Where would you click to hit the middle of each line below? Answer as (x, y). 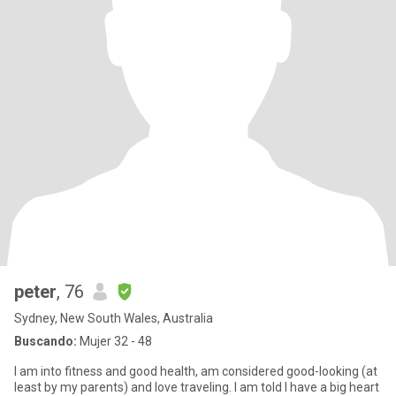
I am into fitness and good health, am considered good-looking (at (196, 371)
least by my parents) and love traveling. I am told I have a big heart (72, 387)
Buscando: (46, 341)
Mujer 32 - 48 (114, 341)
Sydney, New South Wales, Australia (114, 318)
